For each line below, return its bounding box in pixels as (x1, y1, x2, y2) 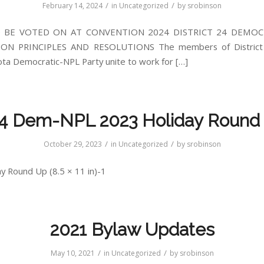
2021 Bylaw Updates (49, 219, 214, 240)
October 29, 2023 (43, 138, 102, 149)
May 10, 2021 (50, 248, 95, 259)
